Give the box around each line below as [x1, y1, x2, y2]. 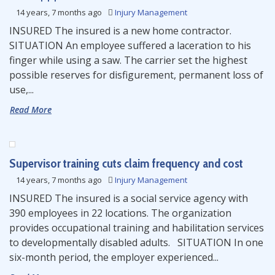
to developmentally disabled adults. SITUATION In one [9, 236, 263, 249]
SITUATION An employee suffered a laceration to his [9, 39, 251, 52]
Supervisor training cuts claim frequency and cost [9, 156, 243, 171]
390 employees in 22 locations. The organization [9, 206, 231, 220]
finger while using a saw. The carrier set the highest [9, 53, 247, 67]
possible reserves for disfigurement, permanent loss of [9, 68, 263, 82]
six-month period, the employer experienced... [9, 250, 219, 264]
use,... [9, 83, 34, 96]
